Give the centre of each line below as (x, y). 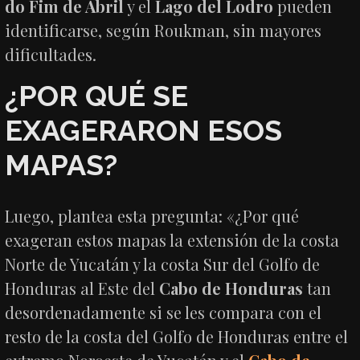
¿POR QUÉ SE (97, 95)
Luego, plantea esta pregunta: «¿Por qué (152, 215)
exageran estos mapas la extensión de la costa (172, 239)
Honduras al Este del (82, 288)
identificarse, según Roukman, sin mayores (164, 30)
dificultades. (51, 54)
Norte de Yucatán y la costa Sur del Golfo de (163, 264)
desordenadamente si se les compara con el (164, 312)
